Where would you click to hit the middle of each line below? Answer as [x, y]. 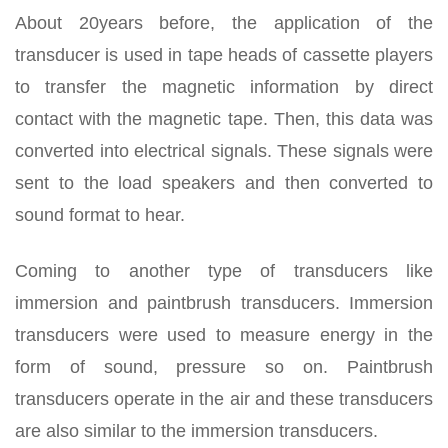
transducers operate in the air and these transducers [224, 398]
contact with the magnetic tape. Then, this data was [224, 118]
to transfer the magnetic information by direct [224, 86]
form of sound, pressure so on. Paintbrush [224, 366]
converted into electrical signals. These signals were [224, 150]
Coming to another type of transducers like [224, 270]
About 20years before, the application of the [224, 22]
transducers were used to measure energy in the [224, 334]
